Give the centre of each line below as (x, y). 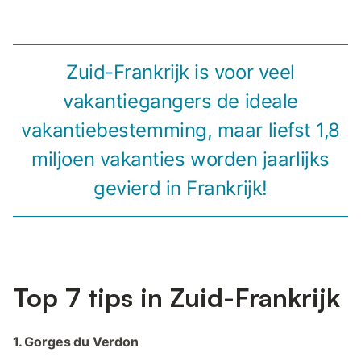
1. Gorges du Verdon (76, 341)
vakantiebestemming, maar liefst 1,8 (180, 130)
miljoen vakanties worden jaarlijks (180, 159)
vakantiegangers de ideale (180, 101)
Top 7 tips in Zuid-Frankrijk (176, 297)
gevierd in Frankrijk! (180, 188)
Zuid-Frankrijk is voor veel (180, 72)
